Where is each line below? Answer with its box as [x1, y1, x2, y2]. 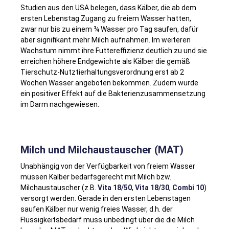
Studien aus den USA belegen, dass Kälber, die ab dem [20, 3, 196, 12]
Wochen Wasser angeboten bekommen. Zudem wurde [20, 78, 198, 87]
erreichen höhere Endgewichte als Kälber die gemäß [20, 57, 190, 65]
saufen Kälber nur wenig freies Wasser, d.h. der [20, 204, 173, 213]
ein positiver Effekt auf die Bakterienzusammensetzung [20, 89, 205, 98]
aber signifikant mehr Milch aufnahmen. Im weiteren [20, 35, 191, 44]
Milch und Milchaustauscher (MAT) [20, 143, 184, 156]
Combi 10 [172, 183, 204, 192]
